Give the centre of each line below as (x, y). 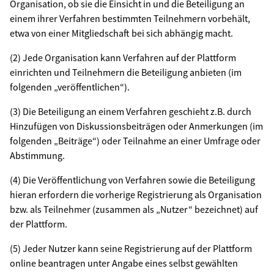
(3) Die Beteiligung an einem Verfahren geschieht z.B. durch (131, 111)
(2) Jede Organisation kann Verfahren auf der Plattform (123, 57)
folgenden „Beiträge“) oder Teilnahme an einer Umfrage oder (135, 141)
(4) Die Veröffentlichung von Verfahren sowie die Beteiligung (132, 180)
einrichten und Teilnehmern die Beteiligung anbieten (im (126, 72)
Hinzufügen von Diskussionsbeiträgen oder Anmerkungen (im (136, 126)
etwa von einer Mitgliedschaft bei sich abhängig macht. (121, 33)
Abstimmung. (37, 155)
